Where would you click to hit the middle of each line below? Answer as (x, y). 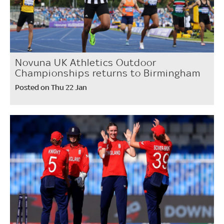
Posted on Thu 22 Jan (51, 87)
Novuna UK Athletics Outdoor (86, 62)
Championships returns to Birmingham (108, 73)
